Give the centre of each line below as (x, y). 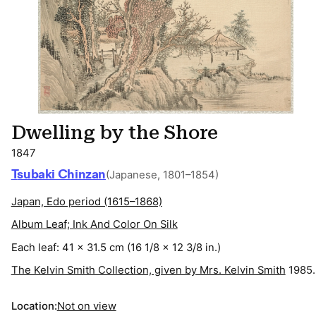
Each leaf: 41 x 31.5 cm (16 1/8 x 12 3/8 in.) (116, 247)
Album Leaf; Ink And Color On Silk (94, 225)
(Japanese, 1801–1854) (163, 175)
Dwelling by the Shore (115, 133)
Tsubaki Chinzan (62, 175)
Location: (34, 306)
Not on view (86, 306)
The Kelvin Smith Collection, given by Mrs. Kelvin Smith (148, 270)
